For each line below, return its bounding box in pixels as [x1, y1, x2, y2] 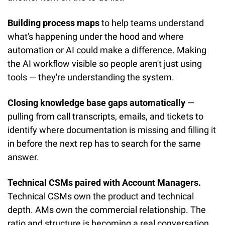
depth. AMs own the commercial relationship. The [8, 204, 206, 215]
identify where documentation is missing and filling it [8, 124, 216, 135]
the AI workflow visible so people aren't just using [8, 58, 202, 69]
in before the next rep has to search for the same [8, 138, 201, 149]
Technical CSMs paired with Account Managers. [8, 177, 201, 188]
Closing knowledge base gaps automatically [8, 97, 185, 108]
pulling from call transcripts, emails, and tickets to [8, 110, 203, 122]
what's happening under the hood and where [8, 31, 184, 42]
